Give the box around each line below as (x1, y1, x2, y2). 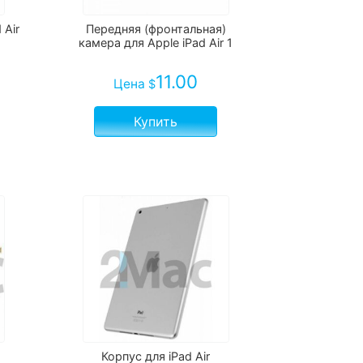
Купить (134, 113, 178, 130)
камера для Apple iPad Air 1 (79, 36, 233, 50)
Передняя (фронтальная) (85, 22, 226, 36)
